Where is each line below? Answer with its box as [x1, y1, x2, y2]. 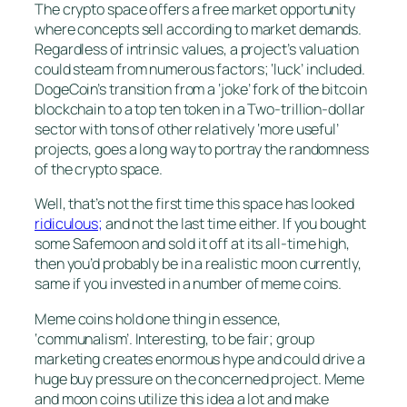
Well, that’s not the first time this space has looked [35, 194, 354, 214]
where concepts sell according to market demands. [35, 19, 362, 40]
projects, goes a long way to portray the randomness [35, 139, 369, 160]
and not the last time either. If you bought [102, 213, 366, 234]
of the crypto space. [35, 159, 163, 180]
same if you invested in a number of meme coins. [35, 273, 342, 294]
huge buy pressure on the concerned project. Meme [35, 368, 365, 389]
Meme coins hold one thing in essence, [35, 308, 282, 329]
